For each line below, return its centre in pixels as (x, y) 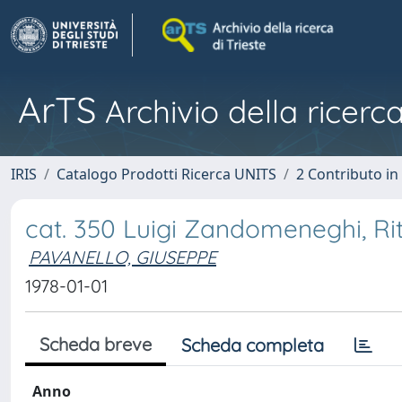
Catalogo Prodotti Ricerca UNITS (166, 174)
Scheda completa (253, 345)
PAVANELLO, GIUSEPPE (122, 257)
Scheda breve (96, 344)
